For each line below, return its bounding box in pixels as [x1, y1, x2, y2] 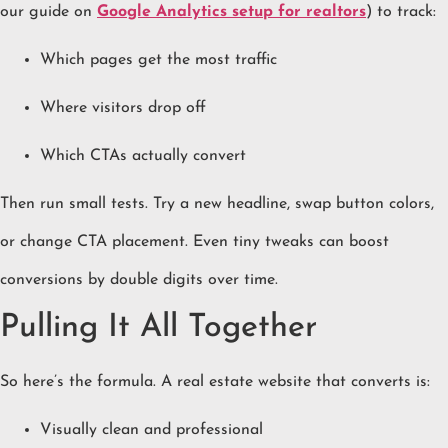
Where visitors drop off [40, 100, 206, 117]
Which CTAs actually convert [40, 148, 246, 165]
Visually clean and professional [40, 422, 263, 439]
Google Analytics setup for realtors [97, 4, 366, 21]
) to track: [366, 4, 436, 21]
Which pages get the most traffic [40, 52, 277, 69]
